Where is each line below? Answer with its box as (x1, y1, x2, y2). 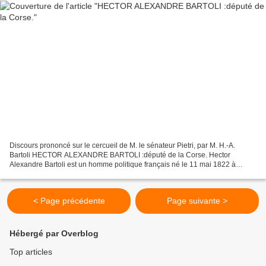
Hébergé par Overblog (9, 229, 99, 238)
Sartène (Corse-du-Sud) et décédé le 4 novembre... (9, 169, 175, 178)
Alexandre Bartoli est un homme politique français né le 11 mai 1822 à (9, 160, 236, 169)
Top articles (9, 247, 52, 256)
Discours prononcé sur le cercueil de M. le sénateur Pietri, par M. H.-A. (9, 141, 235, 150)
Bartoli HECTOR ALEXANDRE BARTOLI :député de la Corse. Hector (9, 150, 230, 159)
